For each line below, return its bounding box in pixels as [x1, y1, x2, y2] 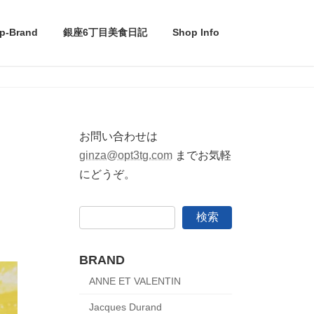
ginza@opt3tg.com [78, 149, 172, 161]
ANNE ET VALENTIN [88, 275, 181, 287]
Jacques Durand [88, 301, 162, 313]
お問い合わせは [78, 130, 158, 142]
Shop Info [172, 27, 219, 39]
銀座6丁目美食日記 [63, 27, 147, 39]
